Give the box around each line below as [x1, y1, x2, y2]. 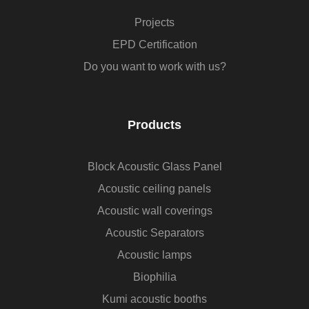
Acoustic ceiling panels [98, 182, 211, 195]
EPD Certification [112, 38, 197, 50]
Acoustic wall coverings [97, 204, 212, 217]
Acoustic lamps [117, 248, 192, 261]
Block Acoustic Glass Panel [87, 160, 222, 172]
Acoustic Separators [105, 226, 204, 239]
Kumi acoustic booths [102, 292, 207, 305]
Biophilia [132, 270, 177, 283]
